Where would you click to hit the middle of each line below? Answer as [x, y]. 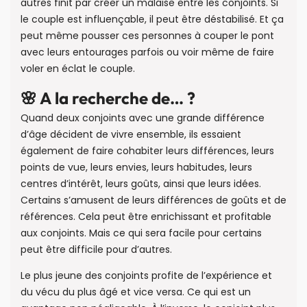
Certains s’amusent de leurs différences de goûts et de [153, 200]
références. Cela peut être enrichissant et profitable [146, 216]
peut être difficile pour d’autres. [96, 249]
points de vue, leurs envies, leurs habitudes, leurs [136, 167]
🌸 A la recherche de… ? [108, 98]
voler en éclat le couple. [78, 68]
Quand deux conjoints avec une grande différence [143, 118]
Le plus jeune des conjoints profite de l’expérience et [146, 276]
